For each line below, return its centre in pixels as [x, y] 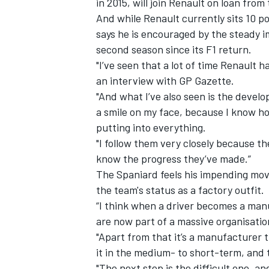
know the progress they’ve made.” [174, 159]
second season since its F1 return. [174, 50]
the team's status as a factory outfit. [180, 190]
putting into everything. [151, 128]
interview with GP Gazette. [172, 81]
